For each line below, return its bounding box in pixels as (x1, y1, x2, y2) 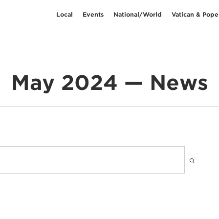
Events (83, 10, 104, 18)
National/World (113, 10, 162, 18)
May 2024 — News (11, 70, 208, 95)
